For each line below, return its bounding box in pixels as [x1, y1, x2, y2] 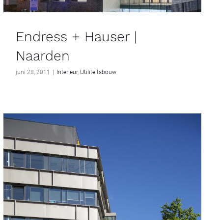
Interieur [56, 69, 78, 76]
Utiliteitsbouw [80, 69, 116, 76]
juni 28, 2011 [16, 69, 50, 76]
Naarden [16, 48, 70, 64]
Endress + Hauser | [16, 28, 137, 45]
